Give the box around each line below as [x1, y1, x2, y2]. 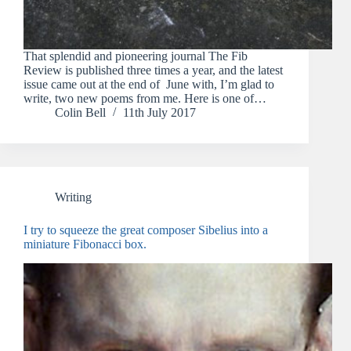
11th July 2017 [123, 106, 196, 120]
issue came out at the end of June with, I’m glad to [24, 78, 274, 92]
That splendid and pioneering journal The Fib [24, 49, 248, 63]
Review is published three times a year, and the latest [24, 63, 283, 78]
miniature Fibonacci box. [24, 237, 147, 251]
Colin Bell [55, 106, 106, 120]
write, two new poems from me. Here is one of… [24, 92, 266, 106]
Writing [55, 190, 92, 204]
